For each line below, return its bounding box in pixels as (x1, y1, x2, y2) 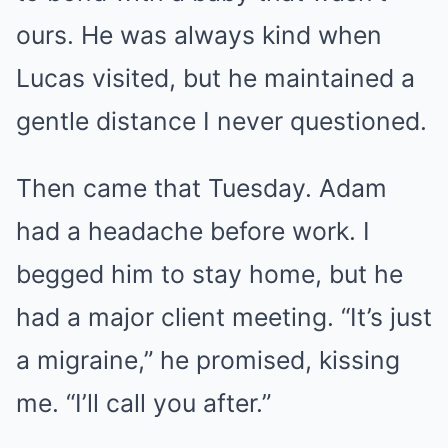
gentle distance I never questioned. (16, 105, 427, 136)
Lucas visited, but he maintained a (16, 62, 415, 93)
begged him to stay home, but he (16, 258, 403, 289)
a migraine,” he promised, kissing (16, 344, 400, 375)
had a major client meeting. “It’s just (16, 301, 432, 332)
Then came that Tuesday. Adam (16, 172, 387, 203)
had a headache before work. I (16, 215, 370, 246)
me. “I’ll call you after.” (16, 387, 271, 418)
